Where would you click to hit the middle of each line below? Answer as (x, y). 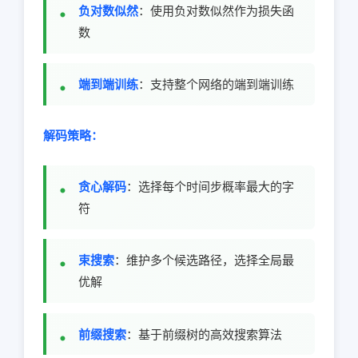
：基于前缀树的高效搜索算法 (204, 334)
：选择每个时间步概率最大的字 (210, 186)
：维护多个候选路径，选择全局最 (204, 261)
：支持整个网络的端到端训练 (216, 85)
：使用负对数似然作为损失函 (216, 10)
